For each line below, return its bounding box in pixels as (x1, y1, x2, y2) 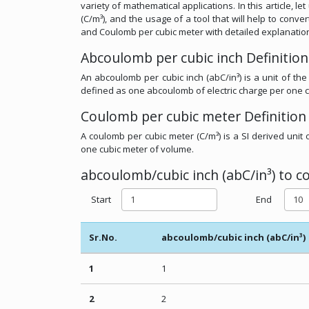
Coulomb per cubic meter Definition (81, 106, 306, 126)
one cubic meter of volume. (81, 142, 194, 155)
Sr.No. (89, 231, 117, 244)
